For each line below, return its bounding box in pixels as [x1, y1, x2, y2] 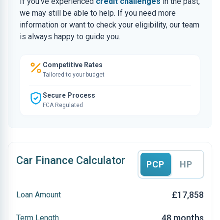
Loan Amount [16, 190, 61, 199]
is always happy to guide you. [20, 32, 120, 41]
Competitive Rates [43, 61, 103, 69]
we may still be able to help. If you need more [20, 8, 176, 18]
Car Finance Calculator [16, 154, 125, 166]
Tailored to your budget [43, 71, 105, 78]
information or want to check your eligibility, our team [20, 20, 199, 29]
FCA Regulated [43, 102, 83, 109]
